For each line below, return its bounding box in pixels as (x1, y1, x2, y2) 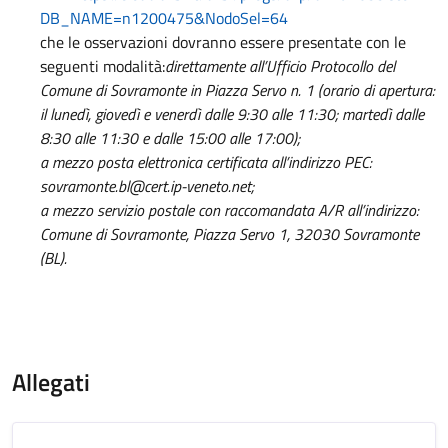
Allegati (12, 364, 90, 400)
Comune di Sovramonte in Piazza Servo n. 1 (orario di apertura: (40, 78, 435, 102)
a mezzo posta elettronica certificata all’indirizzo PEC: (40, 150, 372, 174)
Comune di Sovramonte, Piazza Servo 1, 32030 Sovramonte (40, 222, 419, 246)
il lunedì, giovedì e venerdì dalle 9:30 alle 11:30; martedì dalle (40, 102, 424, 126)
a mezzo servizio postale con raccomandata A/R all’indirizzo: (40, 198, 419, 222)
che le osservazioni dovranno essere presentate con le (40, 30, 406, 54)
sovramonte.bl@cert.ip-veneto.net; (40, 174, 254, 198)
